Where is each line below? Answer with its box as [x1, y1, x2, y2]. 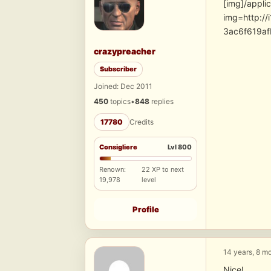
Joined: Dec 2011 [94, 82, 152, 91]
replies [149, 97, 174, 106]
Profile [132, 204, 159, 215]
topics [108, 97, 131, 106]
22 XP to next [142, 165, 184, 174]
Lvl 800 [168, 143, 192, 152]
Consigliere [99, 143, 137, 152]
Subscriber [100, 65, 137, 74]
